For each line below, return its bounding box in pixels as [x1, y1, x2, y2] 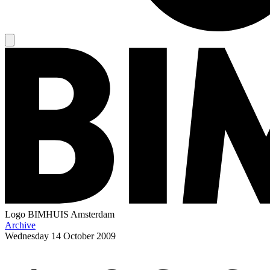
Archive [5, 219, 36, 230]
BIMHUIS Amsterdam [28, 209, 115, 219]
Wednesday [5, 230, 49, 241]
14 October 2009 [51, 230, 116, 241]
